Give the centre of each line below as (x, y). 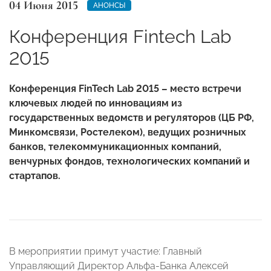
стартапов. (35, 175)
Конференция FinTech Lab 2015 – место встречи (125, 88)
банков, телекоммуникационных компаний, (115, 146)
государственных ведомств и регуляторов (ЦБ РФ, (132, 117)
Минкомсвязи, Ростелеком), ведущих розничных (128, 132)
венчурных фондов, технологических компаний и (129, 161)
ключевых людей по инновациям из (96, 103)
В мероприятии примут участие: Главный (106, 251)
